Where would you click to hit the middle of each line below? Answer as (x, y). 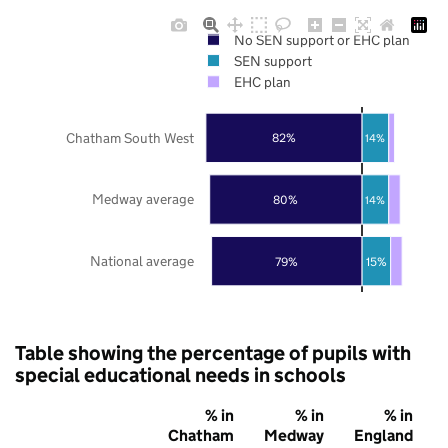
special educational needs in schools (180, 374)
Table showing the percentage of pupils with (213, 352)
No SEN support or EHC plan (321, 39)
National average (142, 260)
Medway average (143, 198)
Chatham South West (130, 137)
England (383, 435)
